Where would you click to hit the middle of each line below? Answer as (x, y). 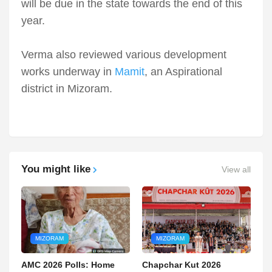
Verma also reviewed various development (124, 55)
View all (236, 169)
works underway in (68, 72)
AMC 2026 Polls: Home (68, 265)
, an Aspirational (183, 72)
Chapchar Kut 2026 (182, 265)
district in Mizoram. (67, 89)
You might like (56, 169)
